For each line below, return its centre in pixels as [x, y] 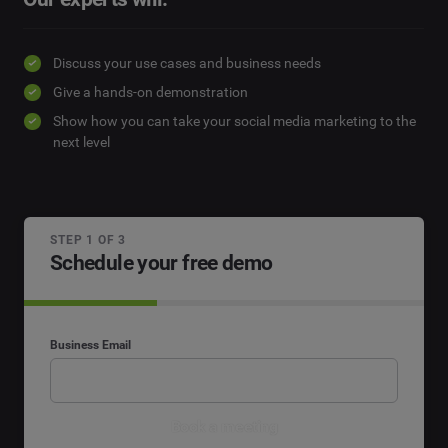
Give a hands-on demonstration [150, 92]
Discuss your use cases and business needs [186, 63]
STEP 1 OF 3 [88, 240]
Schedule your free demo [161, 263]
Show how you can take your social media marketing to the [234, 121]
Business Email [90, 344]
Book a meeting [224, 427]
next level [81, 142]
